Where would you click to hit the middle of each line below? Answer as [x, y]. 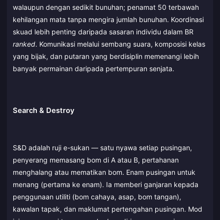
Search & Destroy [43, 111]
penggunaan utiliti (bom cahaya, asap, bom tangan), [97, 196]
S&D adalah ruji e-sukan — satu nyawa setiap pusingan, [102, 147]
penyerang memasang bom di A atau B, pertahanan [96, 160]
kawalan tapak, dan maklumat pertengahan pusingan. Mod [108, 209]
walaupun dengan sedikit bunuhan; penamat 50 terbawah [106, 7]
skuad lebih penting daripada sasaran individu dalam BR [103, 32]
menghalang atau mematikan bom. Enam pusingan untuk [104, 172]
